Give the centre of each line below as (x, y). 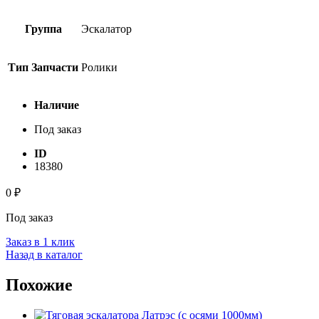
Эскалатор (106, 29)
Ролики (99, 68)
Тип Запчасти (43, 68)
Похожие (39, 285)
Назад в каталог (44, 255)
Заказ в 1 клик (40, 242)
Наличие (57, 105)
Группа (43, 29)
